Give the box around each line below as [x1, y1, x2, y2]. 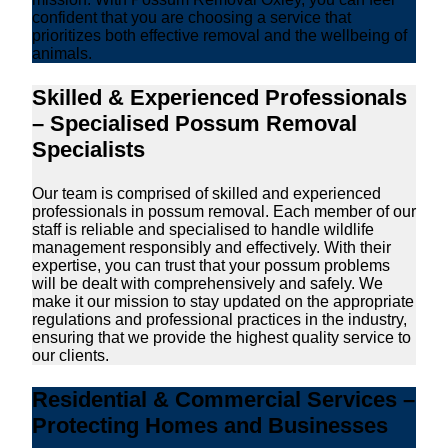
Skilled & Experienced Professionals [32, 85, 407, 111]
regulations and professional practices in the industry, [32, 311, 407, 329]
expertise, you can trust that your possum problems [32, 257, 390, 275]
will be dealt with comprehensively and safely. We [32, 275, 383, 293]
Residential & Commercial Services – [32, 387, 415, 413]
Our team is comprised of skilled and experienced [32, 185, 381, 203]
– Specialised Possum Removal [32, 111, 357, 137]
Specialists [32, 137, 145, 163]
